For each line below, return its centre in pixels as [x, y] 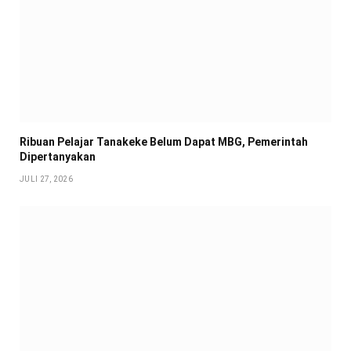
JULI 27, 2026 [46, 179]
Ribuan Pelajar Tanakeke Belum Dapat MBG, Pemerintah [164, 141]
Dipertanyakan [58, 156]
